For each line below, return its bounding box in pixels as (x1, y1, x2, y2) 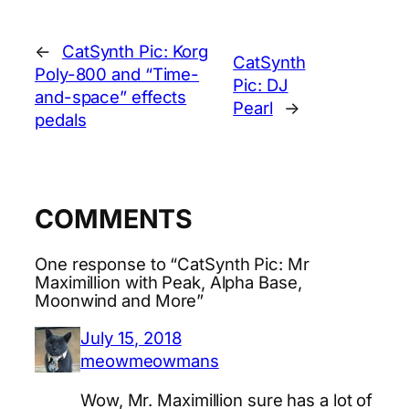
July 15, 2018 (80, 327, 182, 348)
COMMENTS (35, 202, 194, 235)
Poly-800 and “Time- (35, 63, 200, 84)
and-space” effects (35, 86, 187, 107)
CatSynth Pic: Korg (61, 40, 209, 61)
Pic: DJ (233, 75, 288, 96)
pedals (35, 109, 87, 130)
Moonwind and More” (35, 290, 204, 311)
